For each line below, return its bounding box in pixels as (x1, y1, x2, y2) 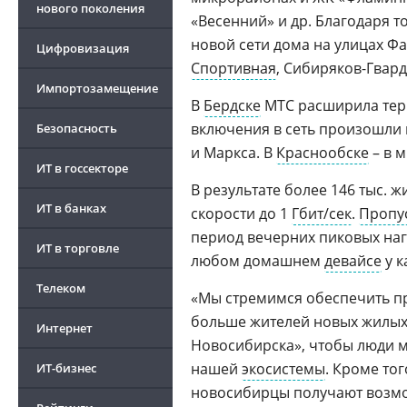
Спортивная (191, 58, 276, 78)
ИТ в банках (36, 200, 106, 216)
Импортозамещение (36, 80, 158, 96)
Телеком (36, 280, 85, 296)
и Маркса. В (191, 143, 276, 163)
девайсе (324, 251, 382, 271)
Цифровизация (36, 40, 129, 56)
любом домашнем (191, 251, 324, 271)
